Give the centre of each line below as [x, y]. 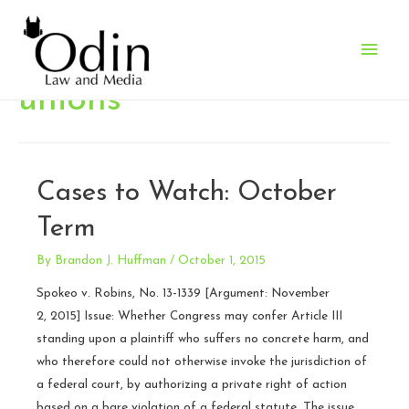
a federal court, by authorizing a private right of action [192, 384]
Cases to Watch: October [187, 193]
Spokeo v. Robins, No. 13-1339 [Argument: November [183, 293]
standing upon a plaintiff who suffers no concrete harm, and [203, 339]
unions [70, 100]
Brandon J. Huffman [110, 260]
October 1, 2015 [222, 260]
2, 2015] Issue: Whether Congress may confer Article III [189, 316]
